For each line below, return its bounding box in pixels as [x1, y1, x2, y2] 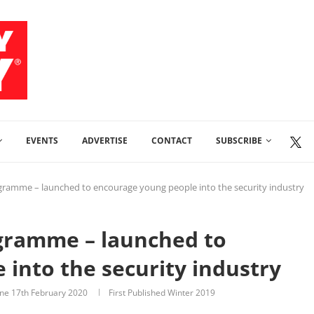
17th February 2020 [11, 287, 88, 299]
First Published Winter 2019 [109, 287, 215, 299]
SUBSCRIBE [216, 135, 262, 146]
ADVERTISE [82, 135, 128, 146]
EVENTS [26, 135, 58, 146]
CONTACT [151, 135, 192, 146]
